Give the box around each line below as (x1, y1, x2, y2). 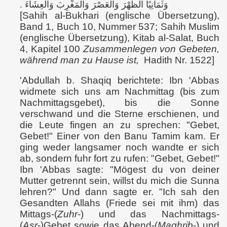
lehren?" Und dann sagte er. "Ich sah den (20, 186, 219, 197)
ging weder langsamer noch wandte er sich (20, 142, 219, 153)
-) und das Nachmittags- (78, 209, 219, 219)
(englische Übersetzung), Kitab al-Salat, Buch (20, 32, 219, 43)
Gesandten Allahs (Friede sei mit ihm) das (20, 198, 219, 208)
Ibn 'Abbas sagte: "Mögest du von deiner (20, 164, 219, 175)
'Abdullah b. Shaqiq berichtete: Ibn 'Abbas (20, 75, 219, 86)
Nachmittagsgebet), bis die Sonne (20, 97, 219, 108)
